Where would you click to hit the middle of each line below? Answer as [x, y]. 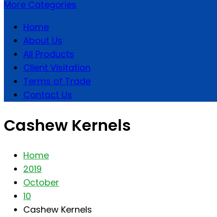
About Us [43, 40]
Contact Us [48, 95]
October [41, 183]
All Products [49, 54]
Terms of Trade [57, 81]
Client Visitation [57, 68]
